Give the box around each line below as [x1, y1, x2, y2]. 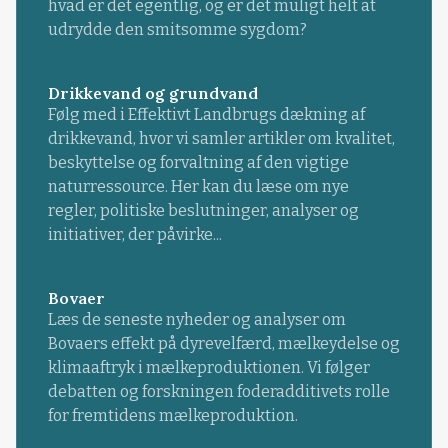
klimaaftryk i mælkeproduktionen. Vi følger [47, 358, 370, 378]
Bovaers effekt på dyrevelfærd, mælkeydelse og [47, 334, 400, 354]
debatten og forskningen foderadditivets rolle [47, 382, 390, 402]
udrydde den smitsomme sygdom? [47, 20, 307, 40]
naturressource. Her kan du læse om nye [47, 177, 349, 197]
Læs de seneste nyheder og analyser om [47, 310, 346, 330]
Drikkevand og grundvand [47, 83, 258, 104]
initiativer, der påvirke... [47, 225, 222, 245]
